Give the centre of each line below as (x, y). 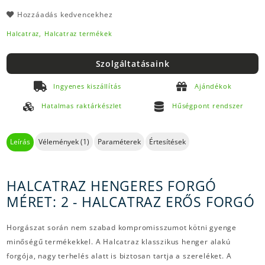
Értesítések (167, 142)
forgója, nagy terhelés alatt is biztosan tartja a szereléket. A (119, 256)
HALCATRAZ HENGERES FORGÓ (112, 186)
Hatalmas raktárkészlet (82, 105)
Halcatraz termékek (78, 33)
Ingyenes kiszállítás (87, 86)
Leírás (20, 142)
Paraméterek (119, 142)
